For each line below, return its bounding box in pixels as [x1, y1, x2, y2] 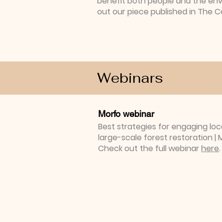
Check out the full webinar [98, 143, 201, 154]
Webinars [97, 69, 163, 87]
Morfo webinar [98, 109, 154, 119]
